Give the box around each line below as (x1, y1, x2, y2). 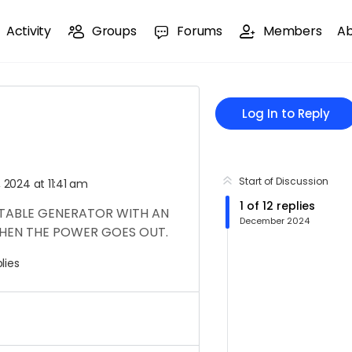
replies (273, 198, 315, 214)
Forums (177, 22, 223, 40)
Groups (91, 22, 137, 40)
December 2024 (240, 214, 310, 227)
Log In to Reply (242, 105, 330, 122)
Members (263, 22, 322, 40)
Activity (5, 22, 51, 40)
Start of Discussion (239, 174, 328, 188)
